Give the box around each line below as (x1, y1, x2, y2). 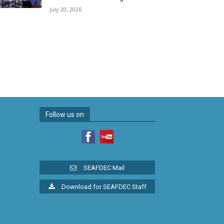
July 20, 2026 (49, 5, 82, 13)
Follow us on (45, 110, 84, 118)
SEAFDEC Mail (83, 164, 124, 172)
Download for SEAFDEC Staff (61, 183, 146, 191)
